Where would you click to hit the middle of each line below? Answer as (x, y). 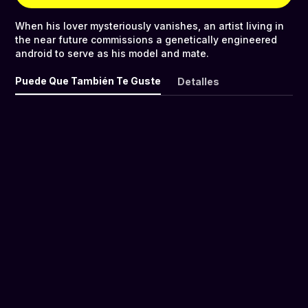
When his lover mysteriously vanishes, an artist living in (150, 26)
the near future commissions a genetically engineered (146, 40)
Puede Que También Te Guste (88, 81)
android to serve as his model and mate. (112, 54)
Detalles (198, 82)
